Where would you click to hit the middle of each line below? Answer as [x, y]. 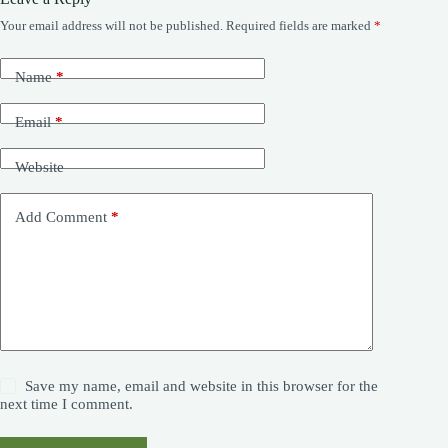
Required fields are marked [300, 25]
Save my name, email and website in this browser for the [202, 385]
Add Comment [61, 217]
